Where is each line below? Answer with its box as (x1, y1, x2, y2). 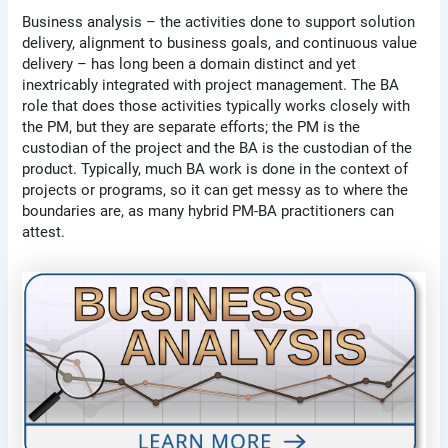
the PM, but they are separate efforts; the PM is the (22, 117, 361, 136)
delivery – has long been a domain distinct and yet (22, 54, 357, 73)
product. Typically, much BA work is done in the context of (22, 159, 409, 178)
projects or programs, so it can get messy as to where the (22, 180, 409, 199)
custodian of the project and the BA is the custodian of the (22, 138, 413, 157)
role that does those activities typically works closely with (22, 96, 411, 115)
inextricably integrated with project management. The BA (22, 75, 400, 94)
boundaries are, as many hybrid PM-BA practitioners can (22, 201, 395, 220)
